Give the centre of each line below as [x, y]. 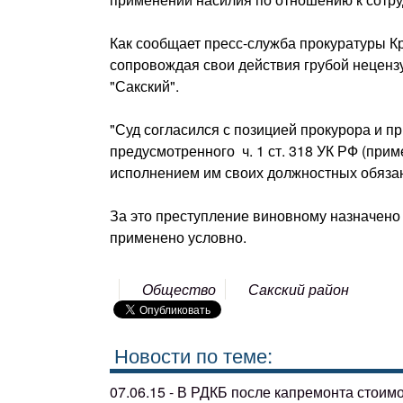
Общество [179, 289]
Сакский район [299, 289]
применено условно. [178, 237]
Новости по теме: [193, 354]
